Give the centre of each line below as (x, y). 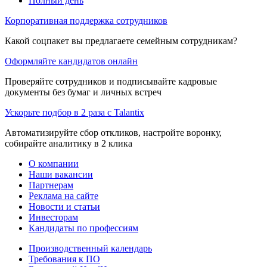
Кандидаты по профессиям (83, 228)
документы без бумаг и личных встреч (83, 92)
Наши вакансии (61, 174)
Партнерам (51, 185)
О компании (54, 163)
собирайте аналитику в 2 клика (69, 143)
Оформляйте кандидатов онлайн (71, 61)
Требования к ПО (64, 259)
